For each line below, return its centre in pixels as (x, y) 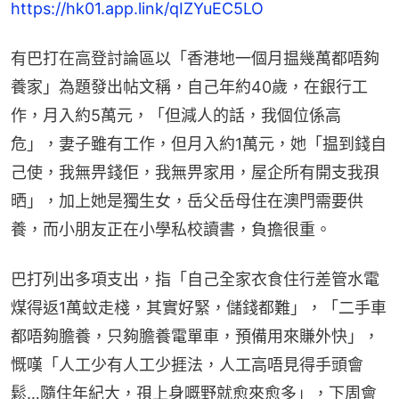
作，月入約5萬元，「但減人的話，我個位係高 (176, 115)
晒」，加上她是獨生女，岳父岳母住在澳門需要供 (187, 200)
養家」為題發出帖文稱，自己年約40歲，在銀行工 (189, 86)
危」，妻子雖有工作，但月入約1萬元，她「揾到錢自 (199, 143)
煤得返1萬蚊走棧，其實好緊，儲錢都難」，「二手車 (199, 307)
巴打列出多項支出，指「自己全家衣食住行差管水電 (195, 279)
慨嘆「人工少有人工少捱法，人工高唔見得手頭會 (187, 364)
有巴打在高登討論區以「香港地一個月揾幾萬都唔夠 (195, 58)
